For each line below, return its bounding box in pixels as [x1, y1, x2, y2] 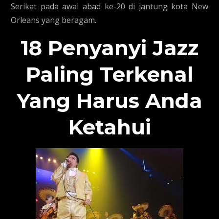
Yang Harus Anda [17, 88, 202, 113]
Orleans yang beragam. [11, 15, 97, 25]
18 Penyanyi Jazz [21, 35, 198, 61]
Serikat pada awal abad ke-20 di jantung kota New [11, 1, 208, 12]
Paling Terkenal [25, 62, 194, 87]
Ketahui [68, 114, 151, 140]
